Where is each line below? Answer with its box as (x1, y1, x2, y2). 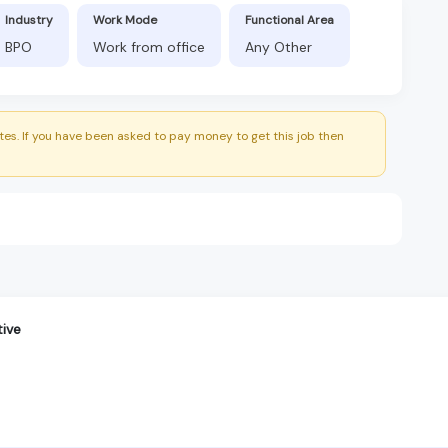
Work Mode (93, 11, 157, 28)
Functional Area (245, 11, 334, 28)
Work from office (93, 37, 205, 56)
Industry (5, 11, 53, 28)
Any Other (245, 37, 312, 56)
